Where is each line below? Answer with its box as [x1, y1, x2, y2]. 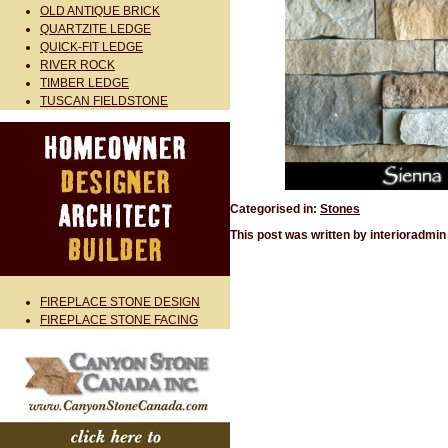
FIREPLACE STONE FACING [40, 313, 198, 327]
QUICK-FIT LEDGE [40, 40, 143, 54]
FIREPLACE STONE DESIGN [40, 295, 200, 309]
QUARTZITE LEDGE [40, 22, 151, 36]
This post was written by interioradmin [230, 228, 446, 242]
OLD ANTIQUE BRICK [40, 4, 160, 18]
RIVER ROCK [40, 58, 115, 72]
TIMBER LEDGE [40, 76, 129, 90]
